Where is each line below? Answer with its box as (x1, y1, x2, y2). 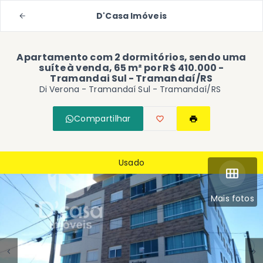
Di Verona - (39, 83, 89, 95)
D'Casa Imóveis (96, 10, 167, 22)
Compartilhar (74, 113, 131, 124)
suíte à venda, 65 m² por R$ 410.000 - (39, 61, 224, 75)
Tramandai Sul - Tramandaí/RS (50, 72, 213, 85)
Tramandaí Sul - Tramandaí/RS (89, 83, 221, 95)
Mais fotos (210, 193, 254, 204)
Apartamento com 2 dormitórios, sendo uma (16, 50, 247, 64)
